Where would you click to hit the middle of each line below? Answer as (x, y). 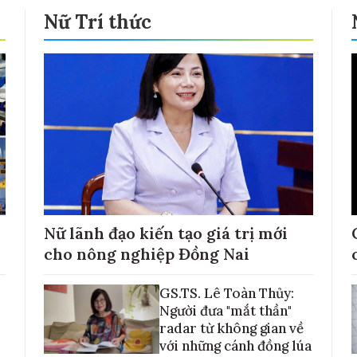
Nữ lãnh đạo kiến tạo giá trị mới (166, 233)
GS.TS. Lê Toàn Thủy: (227, 293)
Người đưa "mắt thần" (226, 310)
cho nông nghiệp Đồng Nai (147, 253)
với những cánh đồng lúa (235, 345)
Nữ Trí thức (98, 22)
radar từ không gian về (231, 328)
